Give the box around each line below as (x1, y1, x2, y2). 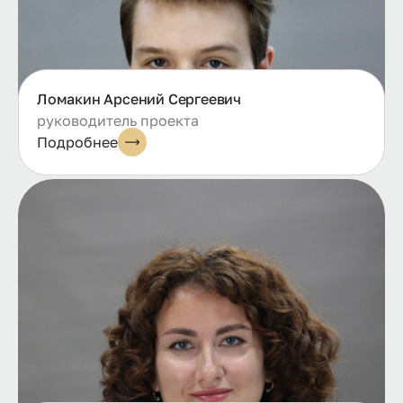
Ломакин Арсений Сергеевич (37, 90, 241, 109)
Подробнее (37, 133, 118, 152)
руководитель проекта (37, 112, 199, 130)
